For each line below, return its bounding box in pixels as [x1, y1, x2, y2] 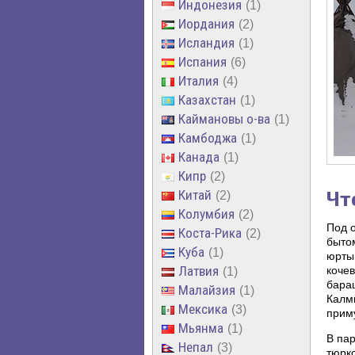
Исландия [178, 34, 235, 51]
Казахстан [178, 91, 236, 108]
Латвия [178, 262, 219, 279]
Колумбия [178, 205, 235, 222]
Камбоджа [178, 129, 237, 146]
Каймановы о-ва [178, 110, 270, 127]
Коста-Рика [178, 224, 242, 241]
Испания [178, 53, 227, 70]
